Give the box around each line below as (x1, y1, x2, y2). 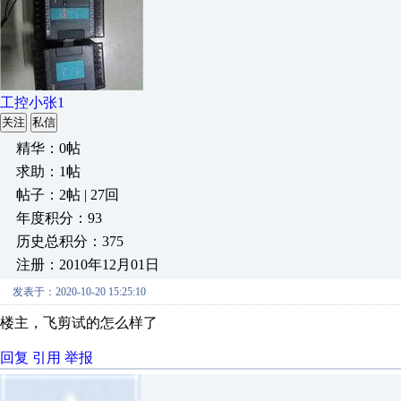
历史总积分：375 (16, 234, 124, 249)
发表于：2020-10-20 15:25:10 (13, 286, 146, 298)
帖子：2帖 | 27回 (16, 187, 119, 202)
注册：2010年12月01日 (16, 257, 159, 272)
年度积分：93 (16, 210, 102, 226)
